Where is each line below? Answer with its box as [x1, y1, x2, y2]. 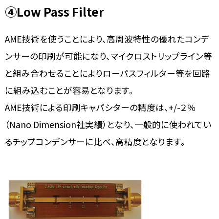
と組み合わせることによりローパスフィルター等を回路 [5, 66, 210, 79]
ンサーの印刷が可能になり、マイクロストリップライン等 [5, 49, 212, 62]
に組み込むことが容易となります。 [5, 84, 133, 96]
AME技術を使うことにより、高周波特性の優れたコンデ [5, 32, 209, 45]
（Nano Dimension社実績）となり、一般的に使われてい [5, 118, 211, 131]
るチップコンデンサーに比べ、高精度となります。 [5, 135, 185, 148]
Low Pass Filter [17, 2, 104, 20]
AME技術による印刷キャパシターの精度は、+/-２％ [5, 101, 196, 113]
